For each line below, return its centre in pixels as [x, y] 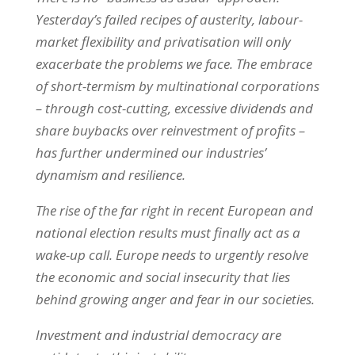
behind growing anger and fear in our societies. [175, 299]
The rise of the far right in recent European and [174, 210]
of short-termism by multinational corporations [177, 86]
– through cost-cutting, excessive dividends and [174, 108]
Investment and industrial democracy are [158, 334]
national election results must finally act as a [168, 232]
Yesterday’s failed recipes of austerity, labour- [169, 19]
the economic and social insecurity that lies [162, 277]
